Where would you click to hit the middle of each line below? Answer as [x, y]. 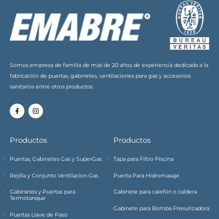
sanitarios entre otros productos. [52, 87]
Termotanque [28, 198]
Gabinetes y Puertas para [43, 192]
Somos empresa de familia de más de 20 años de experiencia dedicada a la [109, 65]
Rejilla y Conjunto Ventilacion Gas [54, 175]
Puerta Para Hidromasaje [146, 175]
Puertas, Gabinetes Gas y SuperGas [56, 159]
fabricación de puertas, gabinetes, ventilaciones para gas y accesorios [100, 76]
